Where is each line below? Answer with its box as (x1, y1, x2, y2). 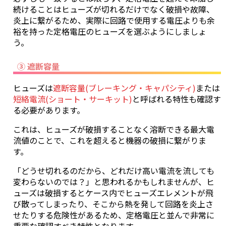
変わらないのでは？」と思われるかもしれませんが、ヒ (13, 175, 214, 188)
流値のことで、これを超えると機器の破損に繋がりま (13, 134, 206, 146)
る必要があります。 (13, 103, 85, 116)
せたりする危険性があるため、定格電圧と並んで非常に (13, 208, 214, 221)
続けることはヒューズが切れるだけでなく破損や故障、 (13, 3, 214, 15)
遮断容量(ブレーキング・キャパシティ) (53, 81, 196, 94)
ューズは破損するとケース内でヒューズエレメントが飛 (13, 186, 213, 199)
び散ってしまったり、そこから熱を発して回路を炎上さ (13, 197, 213, 210)
